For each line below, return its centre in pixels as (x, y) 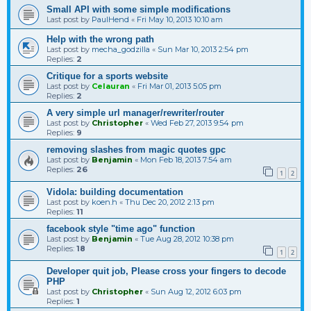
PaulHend (110, 19)
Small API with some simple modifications (138, 9)
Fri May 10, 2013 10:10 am (180, 19)
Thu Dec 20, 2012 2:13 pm (170, 202)
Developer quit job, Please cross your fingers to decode (166, 271)
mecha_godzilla (121, 49)
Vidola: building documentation (115, 192)
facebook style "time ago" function (121, 228)
